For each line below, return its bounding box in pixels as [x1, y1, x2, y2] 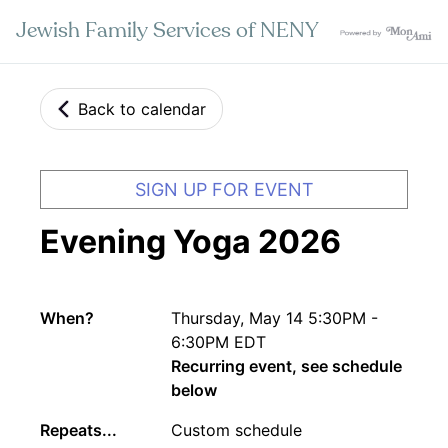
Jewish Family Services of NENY [16, 21, 319, 42]
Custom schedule [170, 419, 302, 440]
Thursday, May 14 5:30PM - [170, 307, 378, 328]
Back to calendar [78, 99, 206, 119]
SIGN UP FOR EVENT [134, 178, 314, 200]
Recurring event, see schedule [170, 355, 402, 376]
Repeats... [40, 419, 117, 440]
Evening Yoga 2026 [40, 221, 341, 261]
